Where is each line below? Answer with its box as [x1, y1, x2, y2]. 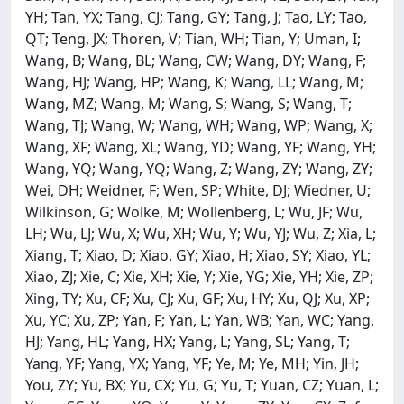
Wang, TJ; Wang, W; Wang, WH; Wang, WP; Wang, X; [25, 115, 372, 135]
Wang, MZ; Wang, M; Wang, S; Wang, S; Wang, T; [25, 93, 352, 114]
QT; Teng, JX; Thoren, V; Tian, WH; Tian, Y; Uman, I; [25, 28, 361, 49]
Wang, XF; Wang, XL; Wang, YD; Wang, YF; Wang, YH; [25, 136, 376, 157]
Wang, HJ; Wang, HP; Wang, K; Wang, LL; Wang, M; [25, 71, 363, 92]
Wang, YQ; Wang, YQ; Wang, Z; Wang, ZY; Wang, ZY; [25, 158, 372, 179]
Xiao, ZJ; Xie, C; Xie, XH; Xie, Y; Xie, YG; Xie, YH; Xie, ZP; [25, 266, 373, 287]
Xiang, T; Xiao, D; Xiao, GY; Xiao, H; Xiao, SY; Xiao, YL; [25, 244, 371, 265]
